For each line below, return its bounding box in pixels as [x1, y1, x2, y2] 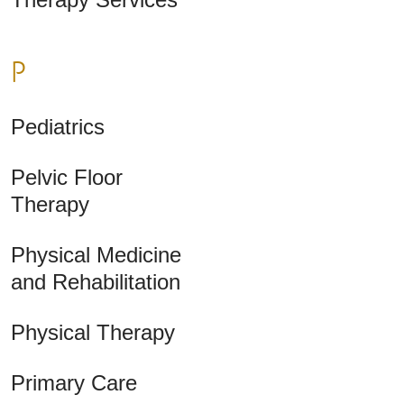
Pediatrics [11, 115, 105, 140]
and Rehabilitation [11, 270, 180, 295]
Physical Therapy [11, 320, 175, 345]
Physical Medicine [11, 243, 181, 268]
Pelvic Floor [11, 165, 123, 190]
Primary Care [11, 371, 137, 396]
